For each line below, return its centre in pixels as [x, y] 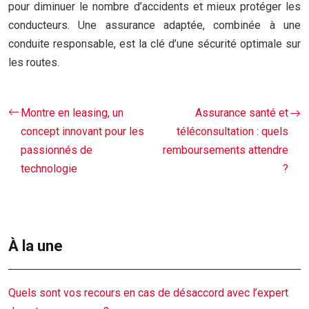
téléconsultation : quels [232, 131]
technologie [49, 169]
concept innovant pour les [82, 131]
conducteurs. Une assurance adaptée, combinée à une [154, 25]
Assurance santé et [242, 113]
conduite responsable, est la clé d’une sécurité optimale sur [154, 44]
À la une [36, 246]
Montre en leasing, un [72, 113]
